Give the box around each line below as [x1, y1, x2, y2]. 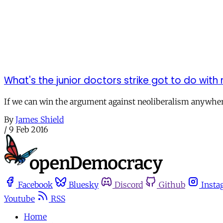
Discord [114, 180, 143, 190]
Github [159, 180, 185, 190]
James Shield [15, 114, 64, 125]
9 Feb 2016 [9, 124, 48, 135]
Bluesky [69, 180, 99, 190]
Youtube [4, 194, 35, 204]
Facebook [18, 180, 53, 190]
